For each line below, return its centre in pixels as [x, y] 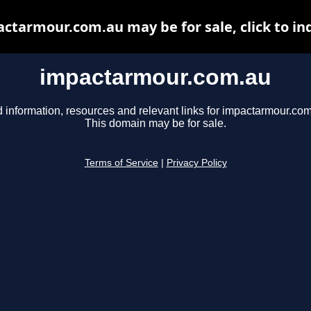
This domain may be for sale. [155, 124]
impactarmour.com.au [155, 77]
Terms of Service [121, 163]
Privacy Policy [196, 163]
